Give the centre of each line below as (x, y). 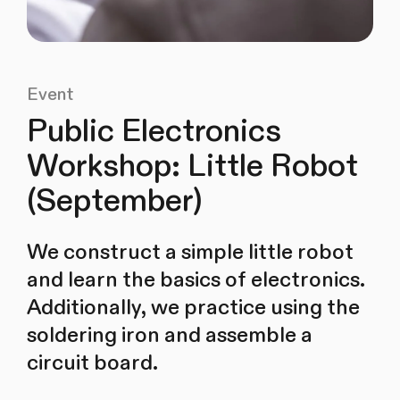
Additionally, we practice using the (193, 307)
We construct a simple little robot (190, 252)
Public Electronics (154, 131)
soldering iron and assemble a (169, 335)
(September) (114, 201)
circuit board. (92, 362)
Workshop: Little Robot (192, 166)
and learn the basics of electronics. (196, 279)
